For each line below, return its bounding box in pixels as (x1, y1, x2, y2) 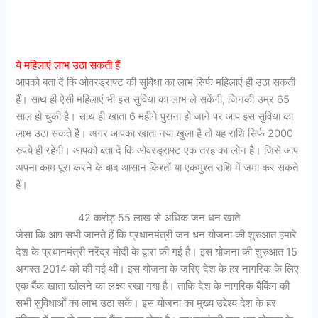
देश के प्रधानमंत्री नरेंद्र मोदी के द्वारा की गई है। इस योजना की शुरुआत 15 (16, 245, 298, 258)
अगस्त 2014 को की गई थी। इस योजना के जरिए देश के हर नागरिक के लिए (16, 262, 300, 275)
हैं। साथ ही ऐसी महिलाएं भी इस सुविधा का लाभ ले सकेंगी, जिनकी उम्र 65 (16, 92, 290, 106)
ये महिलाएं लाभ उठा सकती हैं (16, 58, 121, 72)
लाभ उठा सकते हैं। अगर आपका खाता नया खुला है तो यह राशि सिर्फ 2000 (16, 126, 294, 140)
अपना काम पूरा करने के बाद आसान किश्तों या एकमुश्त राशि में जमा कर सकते (16, 160, 299, 174)
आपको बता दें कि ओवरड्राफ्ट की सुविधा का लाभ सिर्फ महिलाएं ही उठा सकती (16, 75, 296, 89)
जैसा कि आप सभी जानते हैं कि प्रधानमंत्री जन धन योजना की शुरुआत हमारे (16, 228, 297, 241)
